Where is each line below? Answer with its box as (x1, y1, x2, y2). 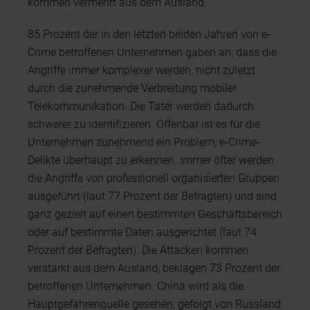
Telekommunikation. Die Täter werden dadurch (28, 100, 254, 113)
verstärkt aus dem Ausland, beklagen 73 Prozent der (28, 262, 280, 275)
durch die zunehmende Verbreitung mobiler (28, 82, 237, 95)
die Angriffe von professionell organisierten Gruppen (28, 172, 280, 185)
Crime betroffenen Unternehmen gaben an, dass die (28, 46, 277, 59)
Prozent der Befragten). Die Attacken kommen (28, 244, 248, 257)
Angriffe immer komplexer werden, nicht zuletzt (28, 64, 255, 77)
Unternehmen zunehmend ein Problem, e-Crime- (28, 136, 260, 149)
